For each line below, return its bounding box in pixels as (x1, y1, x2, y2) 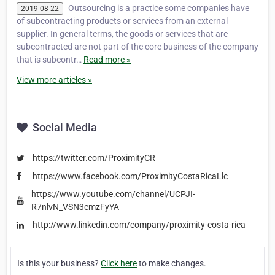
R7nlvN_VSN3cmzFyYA (31, 202, 120, 212)
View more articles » (17, 75, 92, 85)
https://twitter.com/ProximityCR (33, 153, 155, 163)
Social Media (30, 121, 97, 134)
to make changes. (137, 258, 206, 268)
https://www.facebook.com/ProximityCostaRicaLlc (33, 171, 228, 181)
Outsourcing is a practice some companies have (68, 2, 249, 13)
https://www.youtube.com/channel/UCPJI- (31, 189, 196, 199)
